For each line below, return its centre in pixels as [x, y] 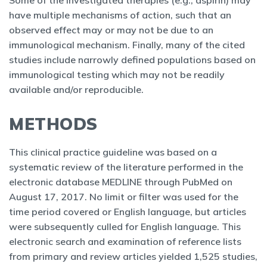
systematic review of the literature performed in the [126, 167]
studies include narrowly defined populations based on [132, 60]
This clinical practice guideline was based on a [113, 152]
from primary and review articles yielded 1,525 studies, [133, 256]
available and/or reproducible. [76, 89]
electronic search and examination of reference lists [125, 241]
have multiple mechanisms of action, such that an [120, 15]
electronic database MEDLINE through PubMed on [121, 182]
